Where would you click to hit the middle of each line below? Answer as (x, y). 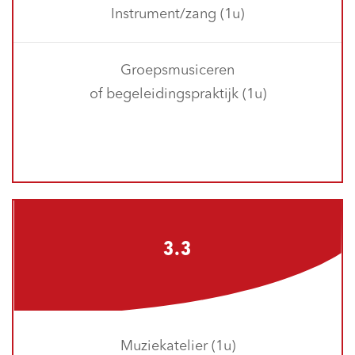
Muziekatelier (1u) (177, 346)
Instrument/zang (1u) (177, 14)
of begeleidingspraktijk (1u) (177, 94)
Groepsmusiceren (177, 70)
